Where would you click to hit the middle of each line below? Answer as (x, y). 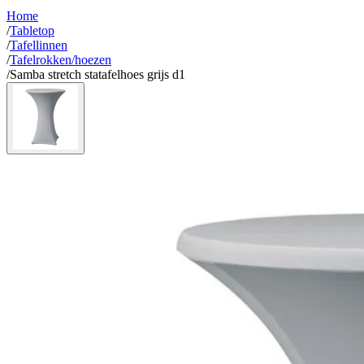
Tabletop (32, 30)
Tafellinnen (39, 45)
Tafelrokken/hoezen (61, 60)
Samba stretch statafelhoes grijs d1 (97, 74)
